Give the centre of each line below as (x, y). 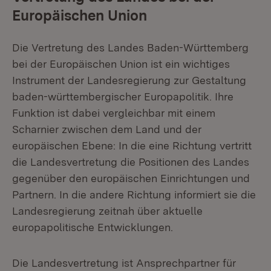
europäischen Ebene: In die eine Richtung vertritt (132, 145)
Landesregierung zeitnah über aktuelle (107, 211)
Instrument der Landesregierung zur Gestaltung (129, 80)
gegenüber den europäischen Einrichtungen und (131, 178)
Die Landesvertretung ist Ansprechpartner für (124, 263)
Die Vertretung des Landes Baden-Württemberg (130, 47)
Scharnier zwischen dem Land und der (107, 129)
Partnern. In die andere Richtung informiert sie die (134, 194)
